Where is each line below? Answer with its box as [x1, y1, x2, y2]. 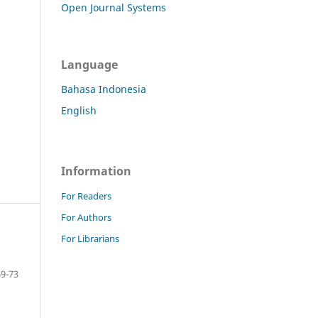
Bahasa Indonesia [61, 82, 146, 96]
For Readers [61, 189, 111, 202]
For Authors [61, 210, 111, 224]
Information [61, 163, 131, 179]
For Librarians [61, 231, 119, 245]
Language [61, 56, 118, 72]
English [61, 103, 97, 117]
